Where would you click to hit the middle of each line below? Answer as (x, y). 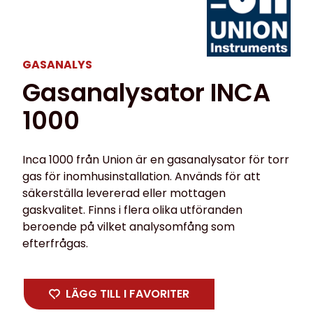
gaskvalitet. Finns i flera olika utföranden (132, 210)
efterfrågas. (55, 244)
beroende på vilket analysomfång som (129, 227)
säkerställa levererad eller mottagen (124, 194)
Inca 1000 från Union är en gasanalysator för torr (156, 160)
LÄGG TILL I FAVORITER (128, 293)
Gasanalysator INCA (146, 93)
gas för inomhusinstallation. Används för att (141, 177)
